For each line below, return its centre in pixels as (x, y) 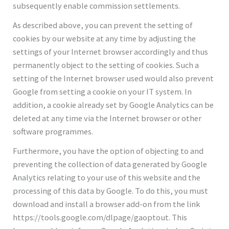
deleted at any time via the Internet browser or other (107, 118)
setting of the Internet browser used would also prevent (113, 78)
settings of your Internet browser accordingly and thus (111, 51)
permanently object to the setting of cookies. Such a (106, 65)
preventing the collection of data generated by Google (110, 164)
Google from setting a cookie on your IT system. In (102, 91)
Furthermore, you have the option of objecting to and (108, 151)
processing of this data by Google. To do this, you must (111, 190)
